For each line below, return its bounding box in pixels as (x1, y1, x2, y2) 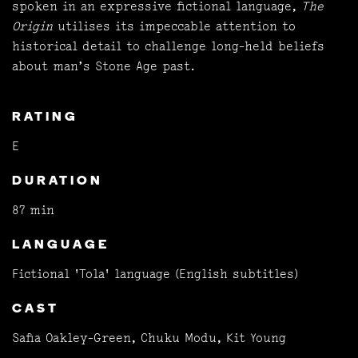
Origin (12, 18, 58, 34)
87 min (12, 202, 54, 217)
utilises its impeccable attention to (58, 18, 296, 34)
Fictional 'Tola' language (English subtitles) (12, 266, 298, 281)
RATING (12, 111, 78, 124)
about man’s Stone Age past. (12, 58, 200, 74)
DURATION (12, 175, 103, 188)
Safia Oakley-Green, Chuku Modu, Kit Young (12, 330, 286, 345)
